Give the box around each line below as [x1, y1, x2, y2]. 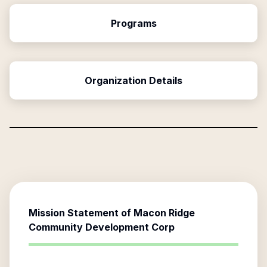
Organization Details [85, 74, 182, 86]
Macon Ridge [133, 207, 195, 219]
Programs [110, 17, 157, 29]
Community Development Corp [29, 221, 175, 233]
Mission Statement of [29, 207, 133, 219]
